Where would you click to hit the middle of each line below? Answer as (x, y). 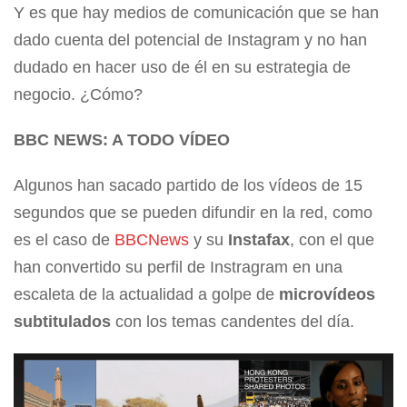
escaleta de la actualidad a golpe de (146, 295)
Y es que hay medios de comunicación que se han (196, 13)
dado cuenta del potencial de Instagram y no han (190, 40)
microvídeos (327, 295)
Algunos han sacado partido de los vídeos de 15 (188, 186)
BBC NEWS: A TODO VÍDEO (122, 140)
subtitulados (62, 322)
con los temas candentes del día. (233, 322)
